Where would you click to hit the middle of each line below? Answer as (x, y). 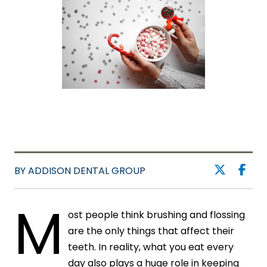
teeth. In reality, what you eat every (151, 247)
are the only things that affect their (151, 231)
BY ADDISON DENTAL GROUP (80, 170)
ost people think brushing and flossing (156, 215)
